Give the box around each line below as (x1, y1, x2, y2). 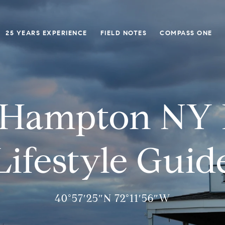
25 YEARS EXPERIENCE (6, 29, 87, 37)
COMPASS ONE (160, 29, 212, 37)
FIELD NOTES (100, 29, 147, 37)
